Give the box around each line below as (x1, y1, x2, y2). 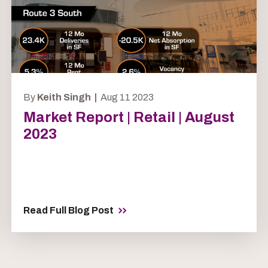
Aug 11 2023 (98, 92, 154, 103)
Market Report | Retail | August (23, 109, 234, 126)
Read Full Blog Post (23, 205, 114, 216)
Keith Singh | (36, 92, 99, 103)
